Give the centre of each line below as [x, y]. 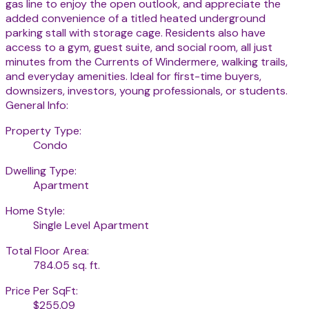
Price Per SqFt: [42, 291]
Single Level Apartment [91, 226]
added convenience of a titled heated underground [136, 19]
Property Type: [43, 131]
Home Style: [35, 211]
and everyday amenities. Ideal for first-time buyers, [133, 77]
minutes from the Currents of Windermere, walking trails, [147, 62]
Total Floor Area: [47, 251]
